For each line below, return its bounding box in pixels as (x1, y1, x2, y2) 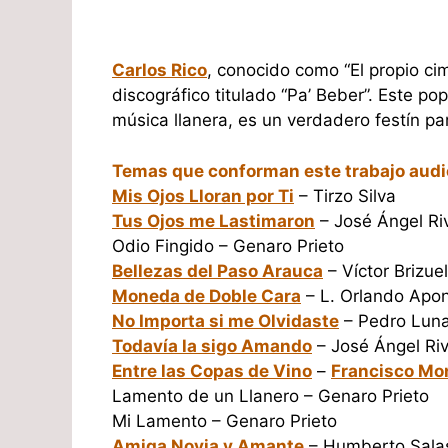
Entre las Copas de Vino (112, 360, 312, 381)
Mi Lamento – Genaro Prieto (112, 410, 337, 431)
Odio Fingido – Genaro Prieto (112, 235, 344, 256)
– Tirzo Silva (294, 185, 396, 206)
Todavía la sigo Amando (112, 335, 312, 356)
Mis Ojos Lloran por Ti (112, 185, 294, 206)
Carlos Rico (112, 60, 207, 81)
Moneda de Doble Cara (112, 285, 301, 306)
